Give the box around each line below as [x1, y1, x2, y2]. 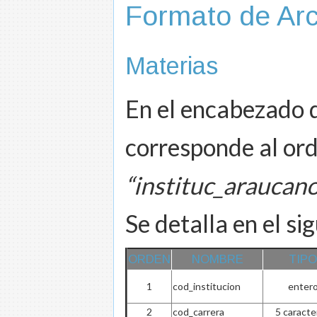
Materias [125, 52, 218, 79]
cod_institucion [173, 279, 241, 292]
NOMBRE [191, 252, 243, 266]
